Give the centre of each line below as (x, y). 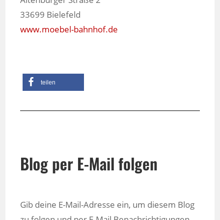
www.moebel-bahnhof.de (69, 29)
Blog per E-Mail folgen (89, 163)
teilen (48, 82)
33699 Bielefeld (51, 14)
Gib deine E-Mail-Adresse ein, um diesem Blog (108, 205)
